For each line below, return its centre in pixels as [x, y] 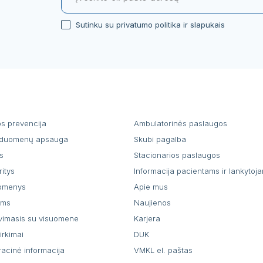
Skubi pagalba [160, 139]
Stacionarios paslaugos [177, 155]
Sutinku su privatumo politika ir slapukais [150, 24]
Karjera [147, 218]
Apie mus [151, 186]
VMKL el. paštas [163, 250]
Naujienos [152, 202]
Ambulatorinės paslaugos [181, 123]
